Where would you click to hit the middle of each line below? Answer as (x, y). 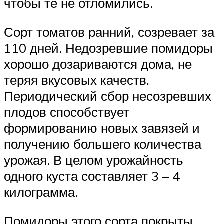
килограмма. (41, 192)
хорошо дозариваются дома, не (98, 64)
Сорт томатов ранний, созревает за (109, 32)
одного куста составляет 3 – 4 (92, 176)
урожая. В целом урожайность (94, 160)
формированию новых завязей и (102, 128)
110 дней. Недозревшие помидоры (108, 48)
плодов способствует (67, 112)
